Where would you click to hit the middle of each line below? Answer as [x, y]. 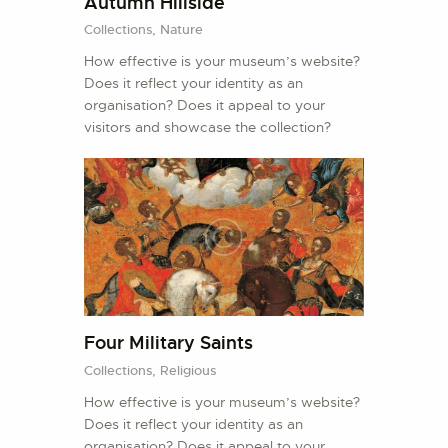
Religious [188, 370]
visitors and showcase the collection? [207, 127]
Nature [181, 30]
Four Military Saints [168, 343]
